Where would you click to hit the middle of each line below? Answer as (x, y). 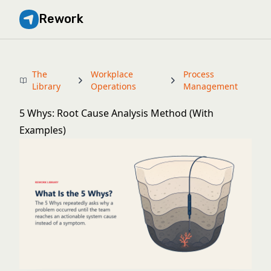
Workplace (112, 74)
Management (210, 86)
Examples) (43, 130)
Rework (61, 19)
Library (46, 86)
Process (198, 74)
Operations (113, 86)
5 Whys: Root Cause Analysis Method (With (116, 113)
